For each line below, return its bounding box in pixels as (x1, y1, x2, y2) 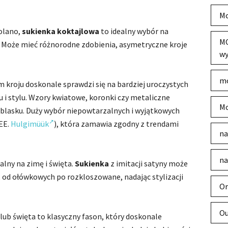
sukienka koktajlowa (22, 26, 99, 36)
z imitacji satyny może (109, 158, 188, 168)
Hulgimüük (11, 119, 49, 129)
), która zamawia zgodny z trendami (54, 119, 179, 129)
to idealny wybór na (99, 26, 168, 36)
